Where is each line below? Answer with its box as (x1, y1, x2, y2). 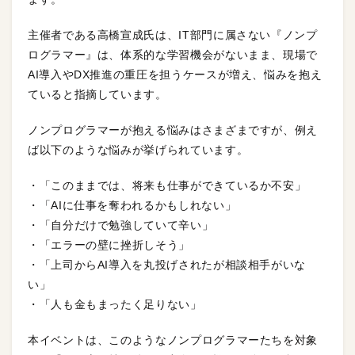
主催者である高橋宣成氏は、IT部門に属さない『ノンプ (28, 29, 318, 42)
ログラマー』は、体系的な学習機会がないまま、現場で (28, 48, 319, 62)
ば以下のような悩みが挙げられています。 (28, 143, 249, 157)
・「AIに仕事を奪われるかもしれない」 (28, 199, 237, 212)
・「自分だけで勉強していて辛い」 (28, 219, 214, 232)
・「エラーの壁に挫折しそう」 (28, 239, 190, 252)
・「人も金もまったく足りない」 (28, 298, 202, 311)
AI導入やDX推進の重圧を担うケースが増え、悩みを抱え (28, 68, 323, 82)
